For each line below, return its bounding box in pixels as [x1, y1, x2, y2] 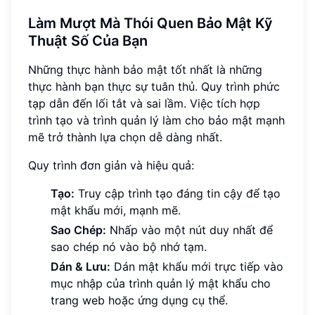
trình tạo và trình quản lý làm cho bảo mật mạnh [28, 113, 285, 128]
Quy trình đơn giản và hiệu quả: [28, 158, 194, 173]
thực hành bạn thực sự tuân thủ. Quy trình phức [28, 79, 280, 94]
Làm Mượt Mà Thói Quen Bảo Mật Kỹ [28, 15, 273, 32]
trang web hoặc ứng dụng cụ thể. [51, 293, 228, 308]
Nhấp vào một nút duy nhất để [106, 223, 273, 238]
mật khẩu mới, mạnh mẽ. [51, 203, 181, 218]
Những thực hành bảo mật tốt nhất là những [28, 63, 262, 77]
